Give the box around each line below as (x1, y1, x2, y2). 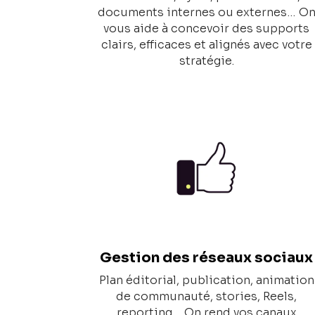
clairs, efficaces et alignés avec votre (101, 37, 312, 53)
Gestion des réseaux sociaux (100, 249, 314, 267)
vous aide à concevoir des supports (103, 21, 310, 37)
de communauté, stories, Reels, (116, 289, 297, 304)
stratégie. (179, 53, 234, 69)
